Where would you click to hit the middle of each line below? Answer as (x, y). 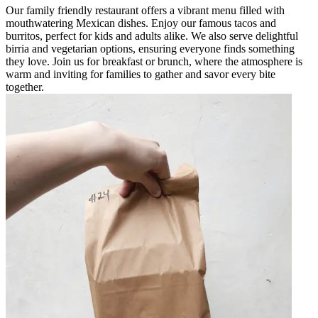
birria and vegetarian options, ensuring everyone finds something (150, 48)
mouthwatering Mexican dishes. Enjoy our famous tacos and (141, 23)
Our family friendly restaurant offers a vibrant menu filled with (145, 10)
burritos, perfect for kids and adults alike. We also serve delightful (152, 35)
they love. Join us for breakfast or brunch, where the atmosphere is (154, 61)
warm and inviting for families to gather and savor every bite (141, 74)
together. (25, 87)
